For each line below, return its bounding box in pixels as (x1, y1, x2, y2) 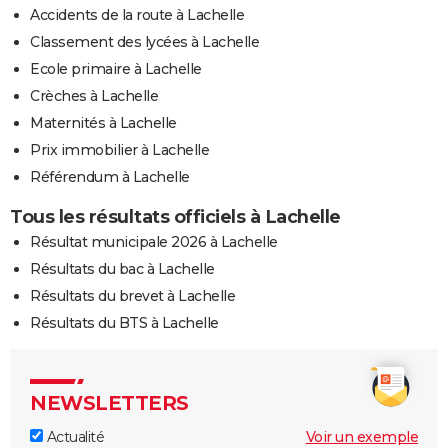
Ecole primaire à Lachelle (30, 60, 202, 79)
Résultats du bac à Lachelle (30, 260, 215, 279)
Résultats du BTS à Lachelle (30, 314, 219, 333)
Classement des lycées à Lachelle (30, 33, 259, 52)
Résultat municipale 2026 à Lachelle (30, 233, 278, 252)
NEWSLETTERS (30, 391, 189, 416)
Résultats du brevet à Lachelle (30, 287, 235, 306)
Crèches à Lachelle (30, 87, 158, 106)
